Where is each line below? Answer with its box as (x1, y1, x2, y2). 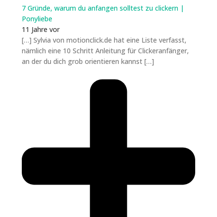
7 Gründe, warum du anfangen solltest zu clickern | (21, 3, 184, 13)
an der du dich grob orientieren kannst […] (21, 57, 154, 66)
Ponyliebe (21, 14, 52, 24)
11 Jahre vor (21, 25, 60, 34)
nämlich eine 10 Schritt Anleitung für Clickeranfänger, (21, 46, 189, 56)
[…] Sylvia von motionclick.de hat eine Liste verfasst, (21, 35, 186, 45)
